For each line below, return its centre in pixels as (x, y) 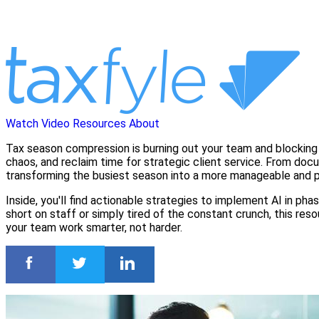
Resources (99, 123)
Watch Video (38, 123)
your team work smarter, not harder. (94, 227)
